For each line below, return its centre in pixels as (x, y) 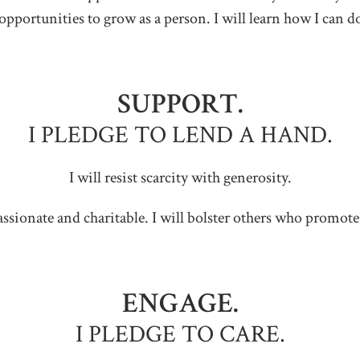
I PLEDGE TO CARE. (180, 335)
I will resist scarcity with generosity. (180, 178)
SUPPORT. (180, 104)
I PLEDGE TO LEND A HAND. (180, 135)
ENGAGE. (180, 303)
